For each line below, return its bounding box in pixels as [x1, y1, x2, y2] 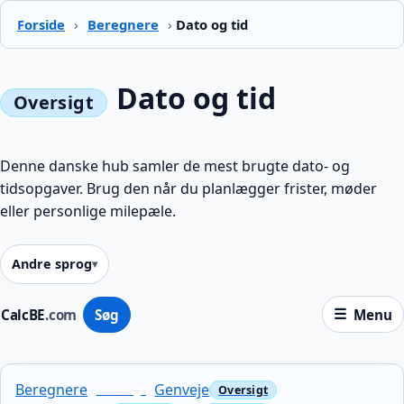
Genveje [154, 379, 210, 399]
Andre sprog [12, 255, 92, 273]
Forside [17, 14, 65, 33]
